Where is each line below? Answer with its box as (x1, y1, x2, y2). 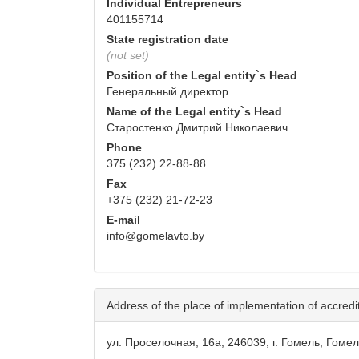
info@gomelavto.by (107, 229, 204, 243)
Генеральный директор (107, 85, 228, 99)
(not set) (107, 49, 149, 63)
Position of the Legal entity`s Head (107, 69, 297, 83)
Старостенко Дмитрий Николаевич (107, 121, 288, 135)
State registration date (107, 33, 228, 46)
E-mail (107, 213, 140, 227)
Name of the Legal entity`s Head (107, 105, 282, 119)
